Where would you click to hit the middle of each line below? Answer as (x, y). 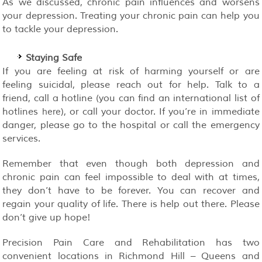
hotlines (22, 111)
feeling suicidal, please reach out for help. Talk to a (131, 85)
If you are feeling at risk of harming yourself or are (131, 71)
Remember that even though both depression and (131, 163)
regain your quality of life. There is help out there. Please (131, 204)
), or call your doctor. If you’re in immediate (160, 111)
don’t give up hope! (47, 217)
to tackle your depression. (61, 29)
